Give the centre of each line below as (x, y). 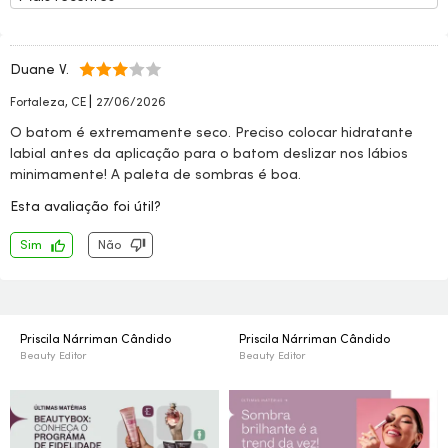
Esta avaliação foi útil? (85, 206)
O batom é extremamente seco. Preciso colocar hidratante (211, 132)
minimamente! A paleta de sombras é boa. (155, 174)
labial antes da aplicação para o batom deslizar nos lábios (209, 153)
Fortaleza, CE (49, 101)
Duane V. (39, 69)
